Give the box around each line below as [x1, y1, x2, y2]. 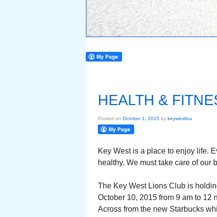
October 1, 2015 [123, 116, 159, 121]
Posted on [98, 116, 123, 121]
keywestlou [168, 116, 192, 121]
